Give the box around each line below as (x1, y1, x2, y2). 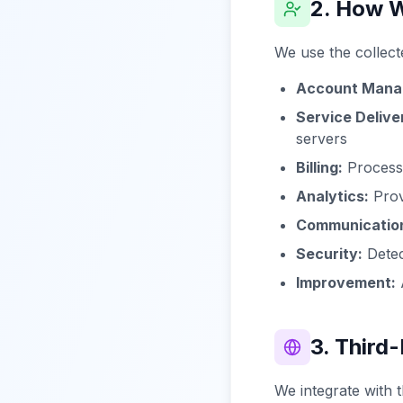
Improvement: (296, 273, 396, 291)
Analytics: (296, 187, 369, 205)
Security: (296, 245, 363, 263)
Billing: (296, 158, 343, 176)
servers (296, 130, 347, 148)
